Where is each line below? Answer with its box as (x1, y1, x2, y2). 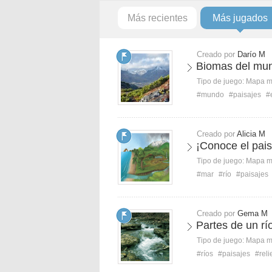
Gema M (237, 209, 268, 218)
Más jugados (212, 13, 268, 23)
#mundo (197, 90, 224, 99)
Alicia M (237, 129, 265, 138)
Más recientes (127, 13, 188, 23)
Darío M (237, 50, 265, 59)
